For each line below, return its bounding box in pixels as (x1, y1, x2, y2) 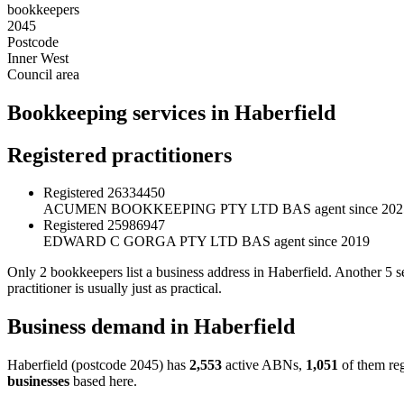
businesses (7, 373, 69, 390)
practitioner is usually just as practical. (7, 280, 222, 297)
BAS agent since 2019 (242, 234, 370, 250)
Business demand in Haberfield (7, 315, 295, 339)
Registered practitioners (7, 142, 232, 167)
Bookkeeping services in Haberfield (7, 100, 335, 124)
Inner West (7, 50, 69, 66)
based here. (69, 373, 137, 390)
